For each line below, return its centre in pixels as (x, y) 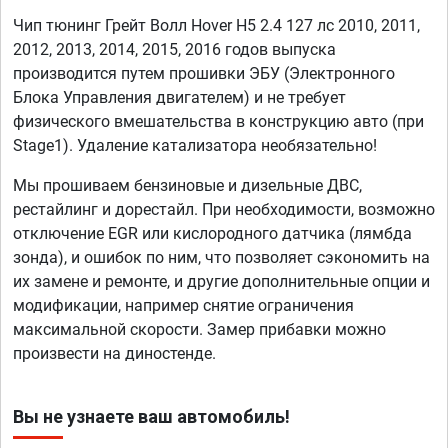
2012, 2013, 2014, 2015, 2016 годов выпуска (174, 50)
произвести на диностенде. (114, 354)
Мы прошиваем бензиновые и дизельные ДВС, (187, 186)
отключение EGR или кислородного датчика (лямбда (212, 234)
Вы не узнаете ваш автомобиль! (151, 417)
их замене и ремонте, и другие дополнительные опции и (221, 282)
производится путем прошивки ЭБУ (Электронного (204, 74)
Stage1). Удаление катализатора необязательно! (195, 146)
